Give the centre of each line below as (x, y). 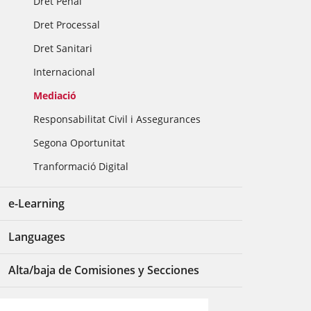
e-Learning (37, 203)
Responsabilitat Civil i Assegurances (117, 119)
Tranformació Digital (81, 166)
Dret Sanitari (63, 48)
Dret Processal (67, 25)
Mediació (55, 95)
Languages (37, 237)
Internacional (65, 72)
